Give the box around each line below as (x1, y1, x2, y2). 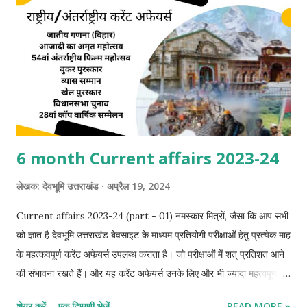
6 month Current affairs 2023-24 (16, 146, 279, 169)
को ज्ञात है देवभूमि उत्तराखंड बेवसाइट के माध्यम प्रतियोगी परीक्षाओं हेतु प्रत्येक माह (16, 228, 291, 241)
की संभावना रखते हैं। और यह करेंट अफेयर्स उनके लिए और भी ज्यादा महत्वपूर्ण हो (16, 267, 287, 280)
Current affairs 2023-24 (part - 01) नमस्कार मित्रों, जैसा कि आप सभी (16, 209, 288, 222)
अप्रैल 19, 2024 (107, 179, 170, 193)
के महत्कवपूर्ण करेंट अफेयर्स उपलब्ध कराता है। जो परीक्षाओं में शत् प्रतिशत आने (16, 247, 284, 260)
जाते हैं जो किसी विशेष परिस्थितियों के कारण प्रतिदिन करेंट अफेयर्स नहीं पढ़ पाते (16, 286, 286, 299)
